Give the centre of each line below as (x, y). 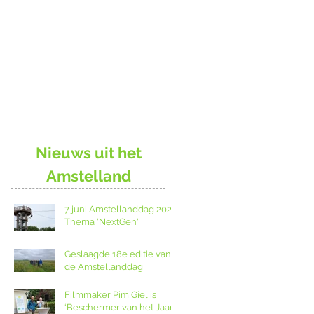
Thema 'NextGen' (102, 222)
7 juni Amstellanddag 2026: (122, 209)
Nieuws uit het (88, 153)
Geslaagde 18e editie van (118, 254)
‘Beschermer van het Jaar (119, 307)
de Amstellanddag (104, 267)
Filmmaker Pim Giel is (110, 295)
